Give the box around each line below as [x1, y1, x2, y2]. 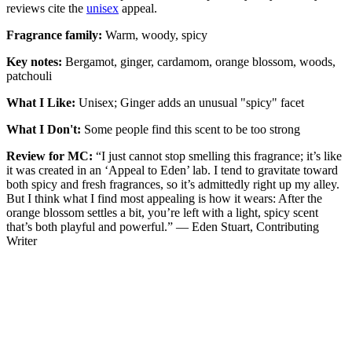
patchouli [6, 69, 52, 83]
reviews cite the [6, 2, 86, 16]
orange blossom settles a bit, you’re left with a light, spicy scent [6, 206, 318, 220]
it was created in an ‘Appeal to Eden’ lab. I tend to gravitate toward [6, 163, 338, 178]
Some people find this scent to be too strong [84, 123, 300, 137]
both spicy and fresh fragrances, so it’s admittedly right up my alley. [6, 178, 339, 192]
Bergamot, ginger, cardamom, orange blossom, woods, [62, 55, 335, 69]
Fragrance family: [6, 28, 105, 42]
